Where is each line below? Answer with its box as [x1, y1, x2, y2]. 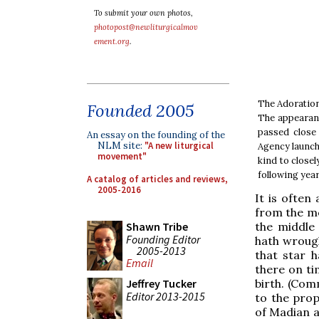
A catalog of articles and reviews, [87, 172, 228, 185]
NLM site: [98, 140, 145, 152]
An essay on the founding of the [87, 129, 225, 141]
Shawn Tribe [126, 219, 188, 234]
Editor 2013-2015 [126, 288, 205, 303]
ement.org [94, 36, 130, 46]
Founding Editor [126, 231, 200, 246]
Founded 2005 [87, 100, 194, 122]
